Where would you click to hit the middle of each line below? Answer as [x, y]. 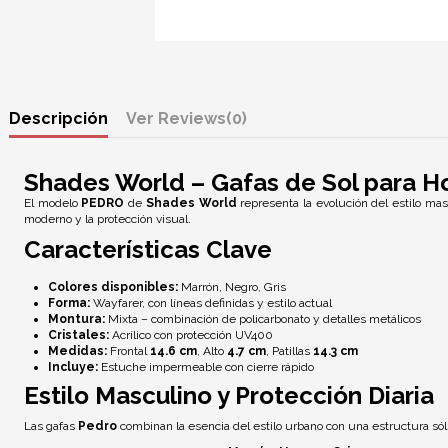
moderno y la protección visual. [107, 218]
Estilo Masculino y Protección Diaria [229, 396]
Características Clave [148, 250]
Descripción [58, 118]
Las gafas [51, 426]
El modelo [53, 202]
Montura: [76, 319]
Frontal [128, 351]
